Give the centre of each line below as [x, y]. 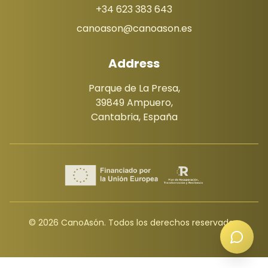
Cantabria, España [134, 117]
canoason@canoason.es [134, 28]
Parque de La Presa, [134, 88]
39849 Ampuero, [134, 103]
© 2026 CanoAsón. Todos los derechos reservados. [134, 223]
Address [134, 63]
